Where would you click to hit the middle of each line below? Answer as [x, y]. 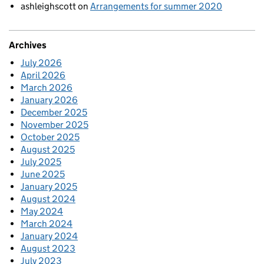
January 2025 [49, 187]
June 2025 [43, 174]
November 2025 [55, 125]
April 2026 [43, 75]
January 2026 [49, 100]
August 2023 [48, 249]
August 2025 [48, 150]
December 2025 [54, 113]
